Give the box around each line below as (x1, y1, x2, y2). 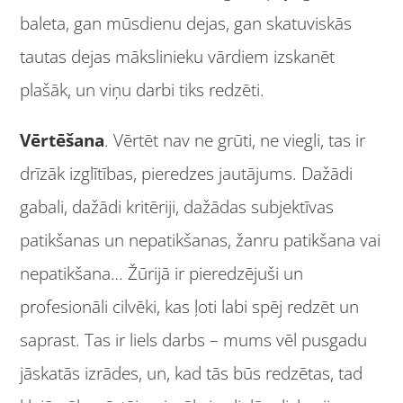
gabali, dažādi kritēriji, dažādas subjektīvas (20, 195, 335, 219)
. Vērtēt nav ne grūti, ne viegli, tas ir (104, 129, 366, 153)
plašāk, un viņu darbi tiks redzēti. (20, 78, 265, 103)
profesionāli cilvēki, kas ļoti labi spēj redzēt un (20, 295, 360, 319)
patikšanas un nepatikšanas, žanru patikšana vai (20, 228, 381, 253)
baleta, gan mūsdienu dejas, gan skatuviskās (20, 12, 353, 36)
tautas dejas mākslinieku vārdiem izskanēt (20, 45, 336, 69)
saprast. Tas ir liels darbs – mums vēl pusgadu (20, 328, 368, 353)
